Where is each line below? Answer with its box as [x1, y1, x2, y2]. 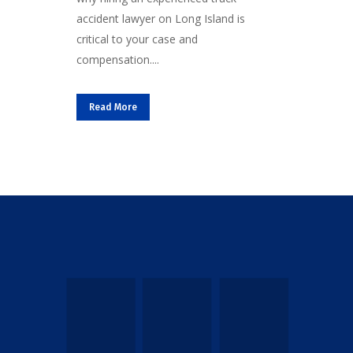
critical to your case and [76, 31, 198, 46]
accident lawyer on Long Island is [76, 10, 245, 26]
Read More [89, 101, 137, 113]
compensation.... [76, 51, 159, 67]
